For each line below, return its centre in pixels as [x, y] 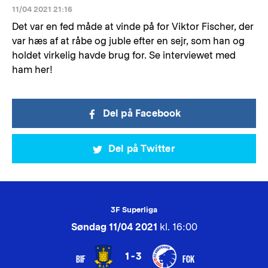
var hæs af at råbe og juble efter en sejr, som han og [128, 41]
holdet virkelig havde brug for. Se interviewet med [124, 55]
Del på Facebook [142, 113]
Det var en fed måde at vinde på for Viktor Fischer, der [133, 27]
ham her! [32, 70]
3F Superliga [134, 210]
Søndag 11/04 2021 [114, 227]
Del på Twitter [142, 149]
